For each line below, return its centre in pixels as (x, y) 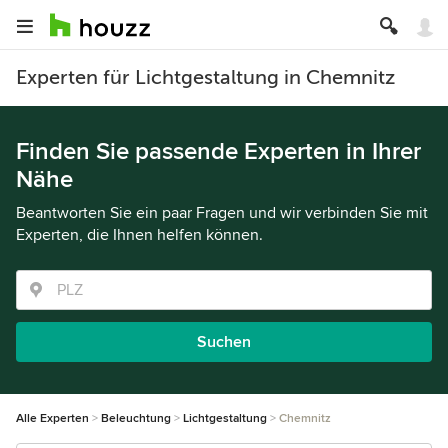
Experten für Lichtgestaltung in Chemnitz (205, 77)
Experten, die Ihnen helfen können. (139, 235)
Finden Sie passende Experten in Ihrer (218, 151)
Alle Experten (52, 418)
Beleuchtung (136, 418)
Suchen (224, 342)
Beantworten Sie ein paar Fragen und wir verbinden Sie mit (222, 213)
